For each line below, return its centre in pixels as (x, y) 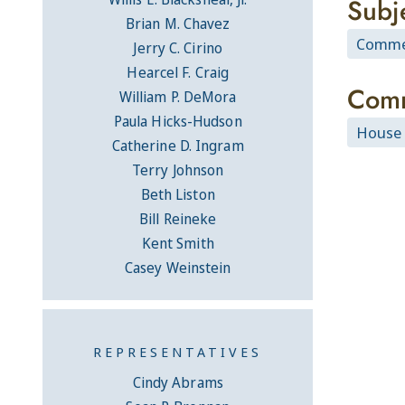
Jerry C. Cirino (178, 48)
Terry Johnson (178, 170)
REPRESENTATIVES (178, 352)
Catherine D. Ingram (178, 146)
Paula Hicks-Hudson (178, 122)
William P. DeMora (178, 97)
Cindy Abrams (178, 383)
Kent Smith (178, 244)
